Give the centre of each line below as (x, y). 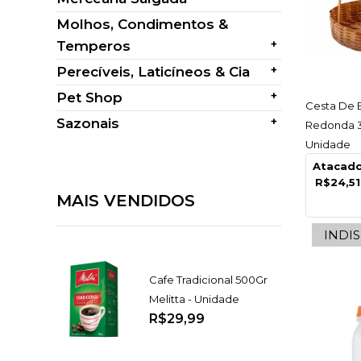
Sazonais (88, 123)
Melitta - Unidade (194, 299)
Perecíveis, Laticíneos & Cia (153, 72)
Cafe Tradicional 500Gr (208, 279)
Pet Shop (89, 98)
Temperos (93, 46)
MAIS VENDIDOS (126, 201)
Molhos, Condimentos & (142, 24)
